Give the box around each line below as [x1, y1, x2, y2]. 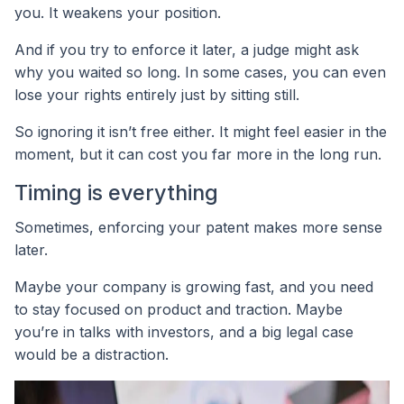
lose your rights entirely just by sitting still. [14, 85, 299, 104]
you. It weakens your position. [14, 3, 221, 22]
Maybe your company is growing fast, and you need [14, 277, 373, 296]
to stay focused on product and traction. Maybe [14, 299, 343, 318]
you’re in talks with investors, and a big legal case [14, 322, 353, 341]
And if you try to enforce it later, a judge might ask [14, 40, 359, 59]
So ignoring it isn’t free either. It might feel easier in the [14, 122, 387, 141]
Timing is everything [14, 179, 218, 206]
